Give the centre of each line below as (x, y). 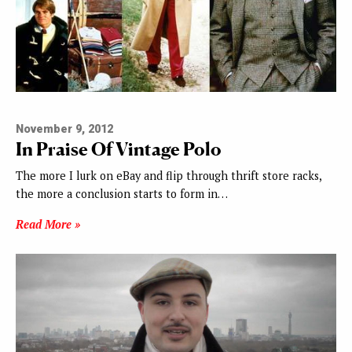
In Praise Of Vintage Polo (119, 149)
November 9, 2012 (64, 130)
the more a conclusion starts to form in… (122, 194)
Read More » (48, 225)
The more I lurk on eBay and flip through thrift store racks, (169, 176)
